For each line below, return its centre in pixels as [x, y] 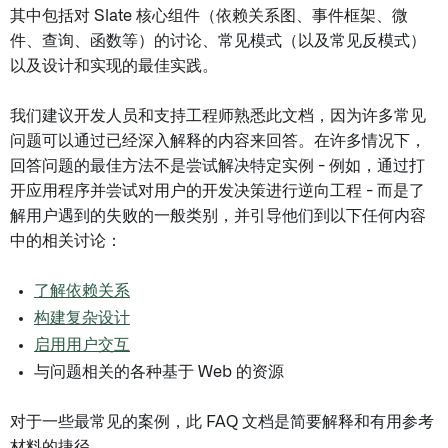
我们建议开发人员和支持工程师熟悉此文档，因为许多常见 [218, 116]
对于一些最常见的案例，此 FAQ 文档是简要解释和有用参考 [222, 422]
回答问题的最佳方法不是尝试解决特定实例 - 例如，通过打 [217, 166]
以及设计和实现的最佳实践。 [114, 66]
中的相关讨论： [66, 241]
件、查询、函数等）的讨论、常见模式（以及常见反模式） [218, 41]
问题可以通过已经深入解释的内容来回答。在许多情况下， [218, 141]
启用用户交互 [82, 345]
